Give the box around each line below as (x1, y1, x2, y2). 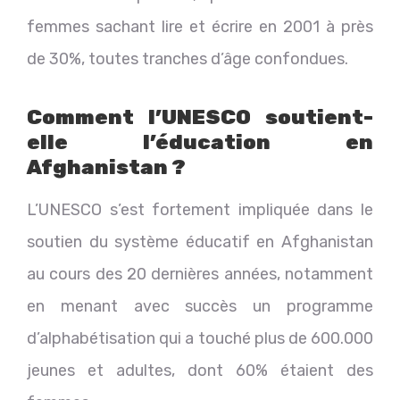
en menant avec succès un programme (27, 296, 373, 316)
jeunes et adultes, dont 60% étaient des (27, 360, 373, 380)
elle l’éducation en (27, 129, 373, 154)
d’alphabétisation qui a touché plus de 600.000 (27, 328, 373, 348)
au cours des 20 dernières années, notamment (27, 263, 373, 284)
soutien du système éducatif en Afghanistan (27, 231, 373, 252)
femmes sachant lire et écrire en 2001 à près (27, 16, 373, 37)
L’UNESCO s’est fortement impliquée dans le (27, 199, 373, 220)
